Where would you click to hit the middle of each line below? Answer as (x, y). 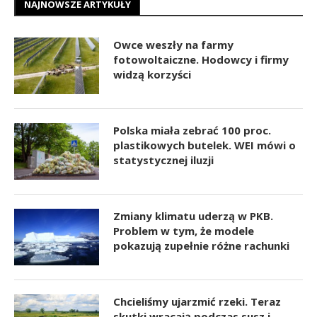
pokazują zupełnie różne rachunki (201, 246)
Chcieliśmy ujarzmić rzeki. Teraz (197, 301)
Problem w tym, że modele (184, 231)
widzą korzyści (152, 74)
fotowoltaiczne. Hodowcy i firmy (201, 59)
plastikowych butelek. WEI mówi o (204, 145)
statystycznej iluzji (163, 160)
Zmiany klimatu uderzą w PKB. (193, 216)
